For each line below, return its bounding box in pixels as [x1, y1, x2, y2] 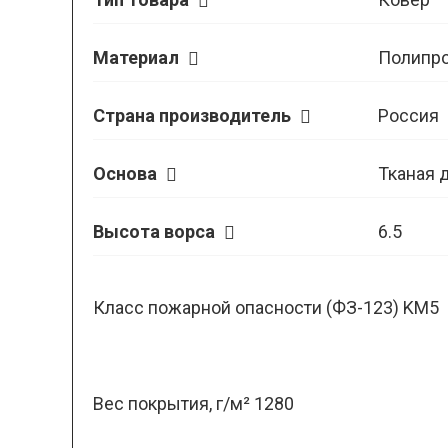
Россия [377, 105, 439, 126]
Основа [93, 163, 161, 184]
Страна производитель [93, 105, 295, 126]
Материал [93, 47, 183, 68]
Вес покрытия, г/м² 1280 [93, 393, 294, 414]
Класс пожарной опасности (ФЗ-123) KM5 [93, 297, 439, 318]
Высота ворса [93, 221, 219, 242]
